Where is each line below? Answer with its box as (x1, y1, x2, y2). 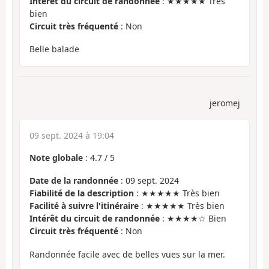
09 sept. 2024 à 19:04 (29, 129, 114, 141)
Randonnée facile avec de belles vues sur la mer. (29, 248, 225, 260)
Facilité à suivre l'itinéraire (29, 200, 139, 212)
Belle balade (29, 43, 79, 55)
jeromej (210, 97, 240, 109)
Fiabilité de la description (29, 187, 134, 199)
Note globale (29, 151, 83, 163)
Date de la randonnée (29, 175, 118, 187)
